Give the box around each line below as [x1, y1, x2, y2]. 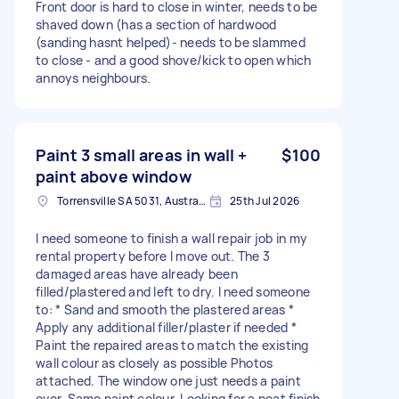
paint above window [36, 165, 191, 187]
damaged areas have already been [36, 265, 238, 282]
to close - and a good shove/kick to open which [36, 51, 312, 69]
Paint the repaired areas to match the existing [36, 336, 309, 354]
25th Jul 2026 [230, 192, 300, 208]
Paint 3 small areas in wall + [36, 143, 248, 166]
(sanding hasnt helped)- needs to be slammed [36, 33, 305, 51]
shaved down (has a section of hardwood [36, 15, 277, 33]
